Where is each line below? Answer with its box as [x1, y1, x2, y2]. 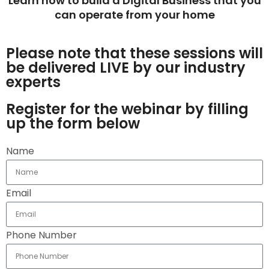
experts [6, 72, 61, 92]
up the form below [6, 113, 140, 133]
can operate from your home [54, 7, 215, 22]
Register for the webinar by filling [6, 99, 249, 119]
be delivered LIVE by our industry [6, 58, 246, 77]
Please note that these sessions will [6, 43, 263, 63]
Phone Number [6, 228, 77, 242]
